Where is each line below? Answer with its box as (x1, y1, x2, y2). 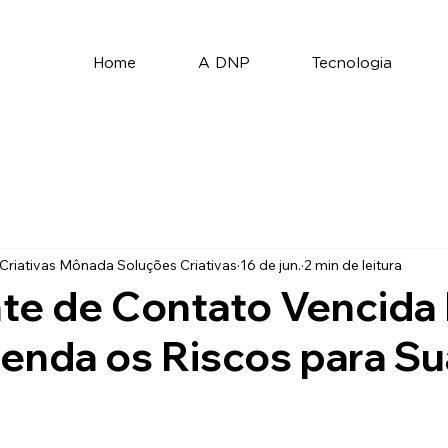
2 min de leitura (304, 255, 402, 274)
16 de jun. (240, 255, 301, 274)
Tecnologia (312, 56, 393, 72)
